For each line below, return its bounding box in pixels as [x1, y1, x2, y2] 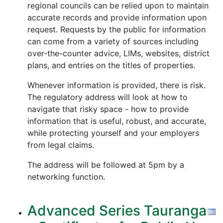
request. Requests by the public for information [27, 24, 206, 34]
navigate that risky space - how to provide [27, 104, 189, 114]
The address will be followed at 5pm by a [27, 160, 184, 170]
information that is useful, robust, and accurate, [27, 116, 206, 126]
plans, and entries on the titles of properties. [27, 60, 195, 70]
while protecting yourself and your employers [27, 128, 199, 138]
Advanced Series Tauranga [27, 202, 207, 219]
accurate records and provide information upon [27, 12, 207, 22]
